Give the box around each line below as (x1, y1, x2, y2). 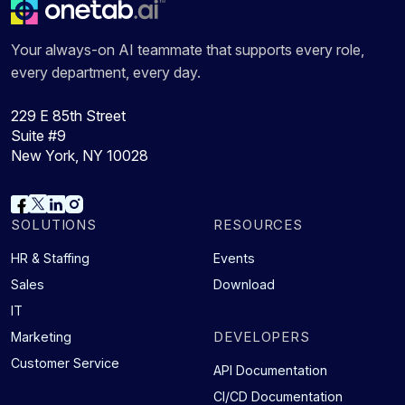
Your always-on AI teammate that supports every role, (11, 41, 364, 60)
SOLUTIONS (11, 215, 98, 233)
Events (213, 250, 255, 266)
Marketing (11, 328, 71, 344)
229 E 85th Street (11, 107, 126, 126)
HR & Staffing (11, 250, 89, 266)
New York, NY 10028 (11, 146, 148, 165)
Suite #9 (11, 127, 66, 146)
